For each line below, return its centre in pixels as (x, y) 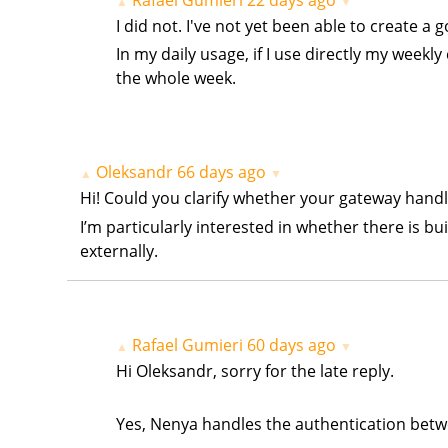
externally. (119, 250)
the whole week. (175, 78)
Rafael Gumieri (187, 345)
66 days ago (222, 172)
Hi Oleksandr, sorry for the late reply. (254, 371)
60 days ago (291, 345)
